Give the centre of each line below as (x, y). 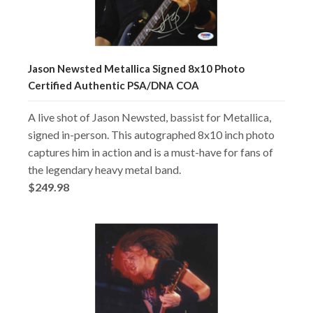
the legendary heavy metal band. (104, 169)
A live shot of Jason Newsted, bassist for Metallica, (150, 117)
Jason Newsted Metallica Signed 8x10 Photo (136, 68)
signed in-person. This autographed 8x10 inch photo (151, 134)
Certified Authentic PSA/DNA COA (114, 85)
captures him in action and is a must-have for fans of (151, 152)
